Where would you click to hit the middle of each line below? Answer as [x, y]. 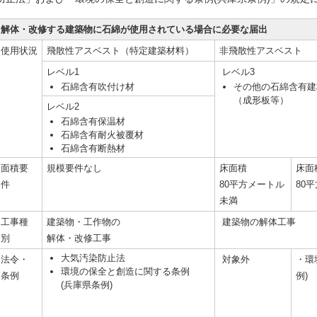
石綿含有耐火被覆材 [102, 135]
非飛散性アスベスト [261, 51]
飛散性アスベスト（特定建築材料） [120, 51]
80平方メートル [252, 184]
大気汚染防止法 [93, 258]
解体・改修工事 [80, 238]
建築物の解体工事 [258, 222]
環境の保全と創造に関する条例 [125, 271]
